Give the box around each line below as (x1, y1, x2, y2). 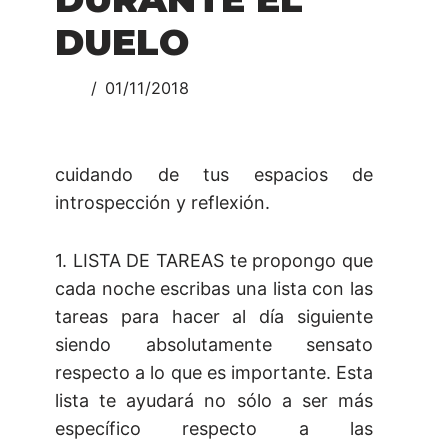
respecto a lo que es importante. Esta (55, 362, 373, 384)
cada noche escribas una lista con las (55, 278, 373, 300)
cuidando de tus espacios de (55, 164, 373, 186)
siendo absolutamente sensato (55, 334, 373, 356)
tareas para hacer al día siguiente (55, 306, 373, 328)
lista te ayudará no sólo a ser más (55, 390, 373, 412)
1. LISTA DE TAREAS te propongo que (55, 250, 373, 272)
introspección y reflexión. (55, 192, 270, 214)
